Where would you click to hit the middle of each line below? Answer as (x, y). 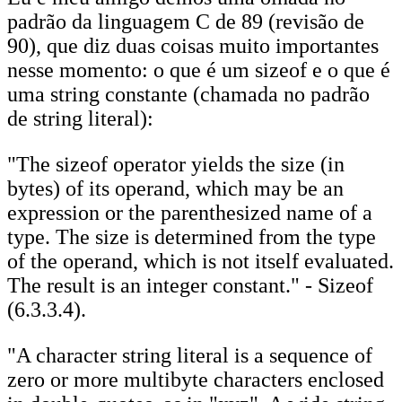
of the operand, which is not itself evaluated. (201, 261)
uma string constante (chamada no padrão (188, 94)
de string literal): (80, 118)
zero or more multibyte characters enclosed (196, 380)
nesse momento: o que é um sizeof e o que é (199, 70)
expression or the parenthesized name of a (190, 213)
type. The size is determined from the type (192, 237)
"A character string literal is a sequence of (190, 355)
